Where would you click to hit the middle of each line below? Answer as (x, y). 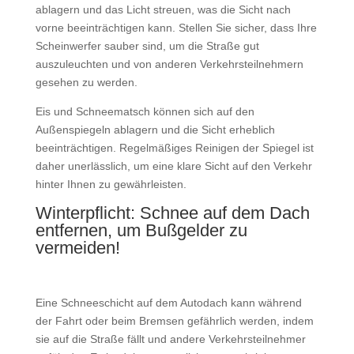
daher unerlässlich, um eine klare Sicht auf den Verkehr (173, 166)
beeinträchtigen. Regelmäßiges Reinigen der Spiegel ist (174, 148)
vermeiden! (77, 248)
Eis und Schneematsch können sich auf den (145, 112)
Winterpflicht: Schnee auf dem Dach (172, 213)
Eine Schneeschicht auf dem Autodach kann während (168, 303)
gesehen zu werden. (86, 83)
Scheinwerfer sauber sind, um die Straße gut (147, 46)
